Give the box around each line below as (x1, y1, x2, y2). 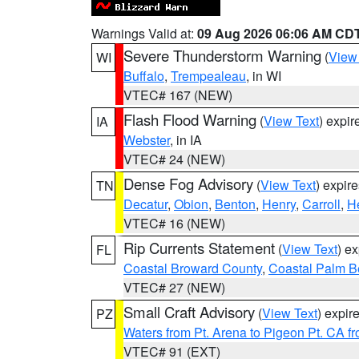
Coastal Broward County (123, 259, 262, 277)
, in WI (246, 67, 281, 85)
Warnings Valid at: (91, 24, 197, 42)
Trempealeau (171, 67, 246, 85)
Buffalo (123, 67, 164, 85)
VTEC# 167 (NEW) (123, 86, 232, 104)
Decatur (123, 195, 167, 213)
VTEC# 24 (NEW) (123, 150, 225, 168)
